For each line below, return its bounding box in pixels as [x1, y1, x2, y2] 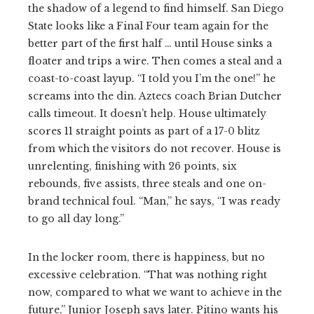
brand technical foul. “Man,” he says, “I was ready [28, 194, 280, 207]
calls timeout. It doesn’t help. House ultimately [28, 107, 266, 120]
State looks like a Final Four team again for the [28, 19, 268, 32]
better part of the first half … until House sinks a [28, 36, 272, 50]
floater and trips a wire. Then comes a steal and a [28, 54, 282, 67]
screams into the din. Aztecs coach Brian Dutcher [28, 89, 282, 102]
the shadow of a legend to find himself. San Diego [28, 1, 284, 15]
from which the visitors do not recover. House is [28, 142, 281, 155]
